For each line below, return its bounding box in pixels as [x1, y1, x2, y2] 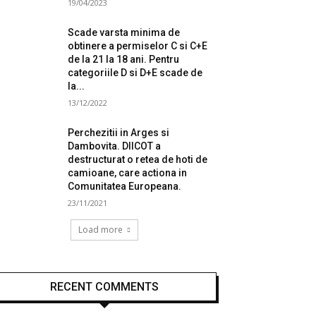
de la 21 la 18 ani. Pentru [68, 54, 180, 65]
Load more [78, 224, 123, 236]
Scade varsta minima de [68, 27, 181, 38]
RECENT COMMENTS [50, 280, 159, 293]
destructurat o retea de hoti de [68, 154, 208, 165]
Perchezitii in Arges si [68, 127, 170, 138]
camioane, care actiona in [68, 167, 188, 178]
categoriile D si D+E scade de [68, 67, 203, 78]
